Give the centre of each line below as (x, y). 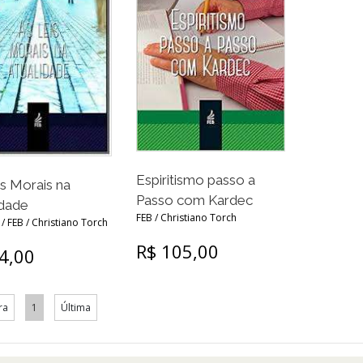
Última (76, 308)
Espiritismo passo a (195, 180)
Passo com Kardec (194, 201)
